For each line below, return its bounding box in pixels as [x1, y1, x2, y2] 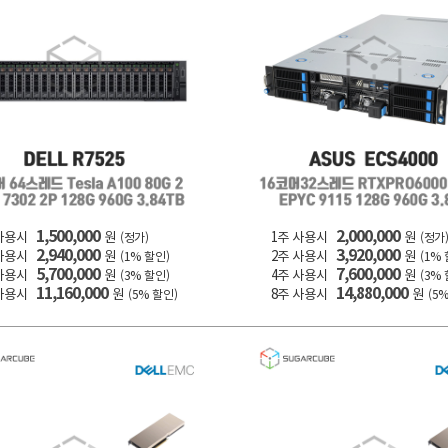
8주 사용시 [270, 287, 328, 301]
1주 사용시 [270, 230, 328, 244]
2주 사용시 [270, 249, 328, 263]
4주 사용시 [270, 268, 328, 282]
